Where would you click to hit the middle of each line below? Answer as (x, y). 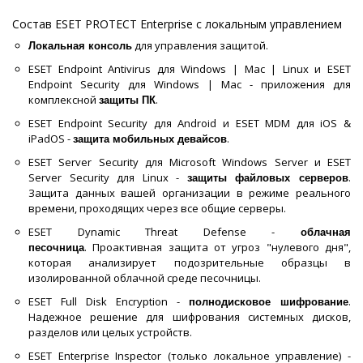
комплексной (64, 100)
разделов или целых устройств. (110, 333)
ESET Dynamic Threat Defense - (164, 232)
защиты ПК (127, 100)
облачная (326, 233)
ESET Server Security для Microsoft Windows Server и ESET (190, 162)
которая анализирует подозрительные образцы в (190, 263)
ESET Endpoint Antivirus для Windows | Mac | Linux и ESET (190, 69)
